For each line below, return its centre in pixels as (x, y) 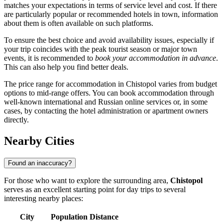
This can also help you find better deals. (66, 67)
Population (69, 217)
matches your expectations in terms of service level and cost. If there (111, 5)
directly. (16, 120)
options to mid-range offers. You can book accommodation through (109, 93)
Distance (104, 217)
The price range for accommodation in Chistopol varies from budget (111, 84)
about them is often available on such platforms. (79, 23)
